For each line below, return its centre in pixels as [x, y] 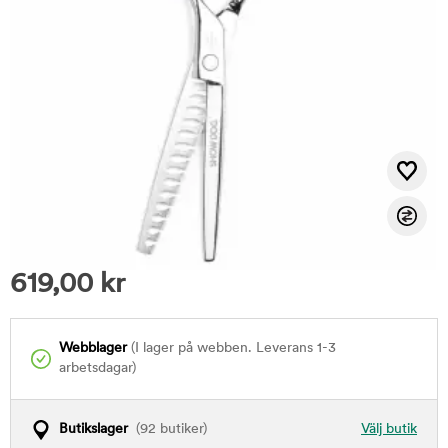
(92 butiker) [167, 429]
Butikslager [93, 429]
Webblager [93, 348]
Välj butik [389, 429]
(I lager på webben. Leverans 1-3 [231, 348]
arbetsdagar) [97, 368]
